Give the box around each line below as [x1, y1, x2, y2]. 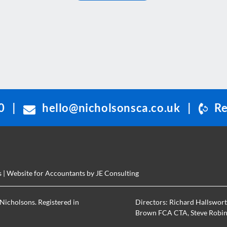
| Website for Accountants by [2, 168, 96, 177]
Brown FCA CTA [135, 208, 187, 217]
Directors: [135, 197, 169, 206]
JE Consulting [96, 168, 139, 177]
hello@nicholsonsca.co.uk [40, 101, 180, 115]
